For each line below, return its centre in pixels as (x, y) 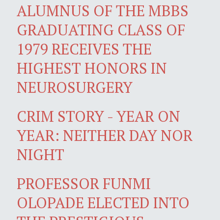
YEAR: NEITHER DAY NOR (105, 135)
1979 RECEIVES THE (84, 49)
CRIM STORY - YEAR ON (98, 116)
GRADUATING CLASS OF (101, 29)
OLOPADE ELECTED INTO (103, 202)
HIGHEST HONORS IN (92, 68)
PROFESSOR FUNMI (84, 183)
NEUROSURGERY (75, 87)
